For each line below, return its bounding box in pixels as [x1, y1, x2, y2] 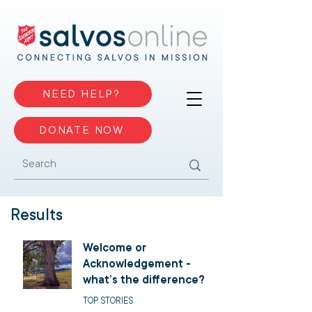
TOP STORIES [83, 295, 133, 306]
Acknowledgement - [83, 256, 191, 272]
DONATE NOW [39, 123, 124, 138]
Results [10, 205, 63, 226]
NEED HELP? [42, 86, 120, 102]
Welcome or [83, 240, 146, 256]
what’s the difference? [83, 272, 205, 288]
